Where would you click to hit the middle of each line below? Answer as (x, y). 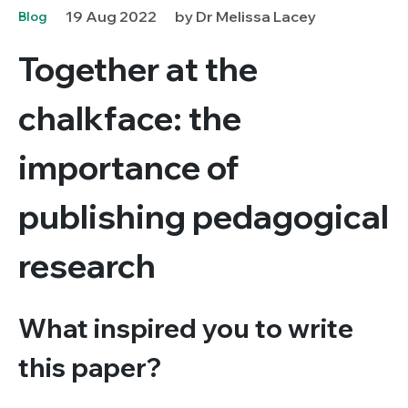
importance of (129, 167)
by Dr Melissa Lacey (245, 16)
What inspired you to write (186, 327)
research (87, 265)
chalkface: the (130, 117)
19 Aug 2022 (111, 16)
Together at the (138, 68)
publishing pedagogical (204, 216)
